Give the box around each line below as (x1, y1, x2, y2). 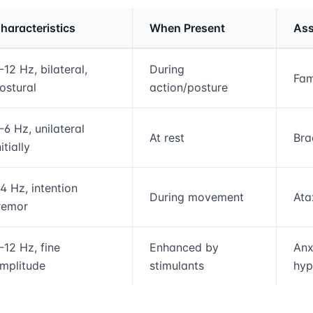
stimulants (150, 258, 204, 272)
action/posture (150, 80, 228, 94)
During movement (150, 189, 244, 204)
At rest (150, 130, 184, 145)
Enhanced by (150, 240, 219, 254)
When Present (150, 20, 225, 35)
